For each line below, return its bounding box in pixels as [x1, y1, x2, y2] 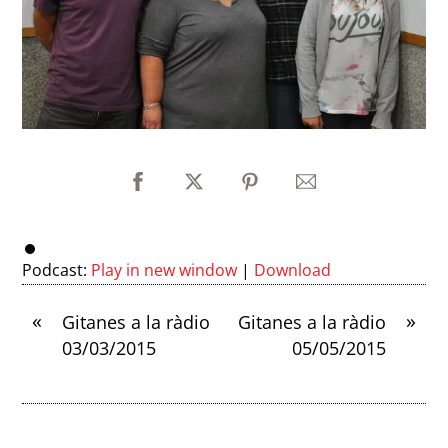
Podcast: [22, 259, 92, 282]
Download [254, 259, 332, 282]
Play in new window [91, 259, 238, 282]
